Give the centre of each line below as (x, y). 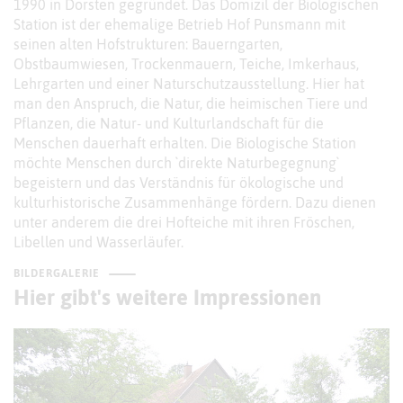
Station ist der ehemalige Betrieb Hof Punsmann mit (179, 25)
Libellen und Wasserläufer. (99, 242)
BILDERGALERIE (57, 274)
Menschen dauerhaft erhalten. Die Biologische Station (185, 143)
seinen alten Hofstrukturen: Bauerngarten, (148, 45)
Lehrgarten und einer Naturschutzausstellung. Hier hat (189, 84)
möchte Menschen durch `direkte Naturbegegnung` (176, 163)
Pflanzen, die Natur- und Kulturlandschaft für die (169, 124)
